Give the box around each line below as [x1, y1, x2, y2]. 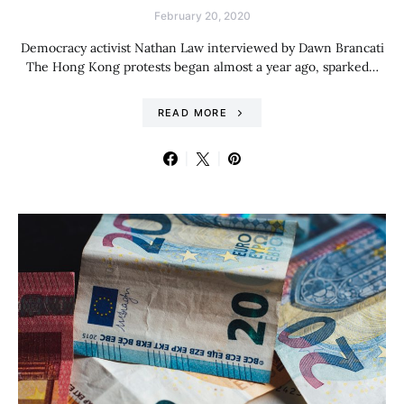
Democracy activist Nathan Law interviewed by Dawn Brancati [20, 40, 384, 57]
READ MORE [157, 106, 227, 120]
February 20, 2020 [153, 9, 251, 23]
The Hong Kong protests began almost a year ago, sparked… [25, 59, 379, 76]
